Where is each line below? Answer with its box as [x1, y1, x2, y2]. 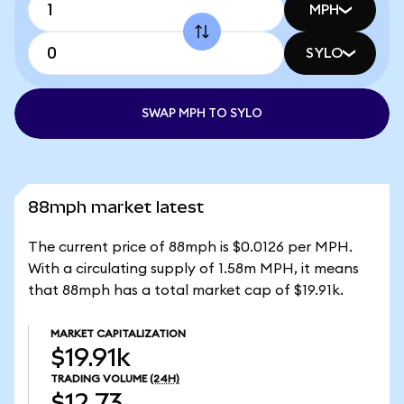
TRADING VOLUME [50, 373, 147, 384]
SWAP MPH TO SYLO [142, 107, 262, 120]
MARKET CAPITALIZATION [50, 328, 186, 339]
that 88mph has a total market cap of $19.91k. [28, 283, 344, 298]
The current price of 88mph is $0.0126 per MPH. [28, 240, 353, 254]
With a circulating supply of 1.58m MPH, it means [28, 262, 359, 276]
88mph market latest [28, 197, 204, 216]
